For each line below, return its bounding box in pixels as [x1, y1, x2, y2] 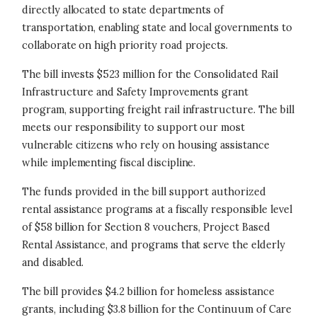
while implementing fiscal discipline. [22, 156, 196, 169]
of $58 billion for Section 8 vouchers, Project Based [22, 221, 270, 234]
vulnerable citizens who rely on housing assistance [22, 139, 270, 151]
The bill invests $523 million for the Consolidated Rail [22, 68, 278, 81]
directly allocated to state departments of [22, 4, 224, 16]
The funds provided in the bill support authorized [22, 185, 266, 198]
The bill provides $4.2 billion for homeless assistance [22, 285, 275, 298]
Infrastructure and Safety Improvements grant [22, 86, 249, 98]
